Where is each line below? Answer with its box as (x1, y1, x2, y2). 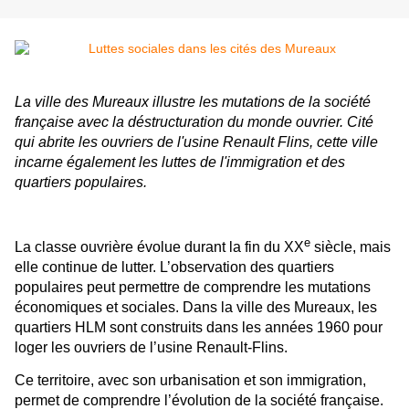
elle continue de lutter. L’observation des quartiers (15, 259, 334, 276)
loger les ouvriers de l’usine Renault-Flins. (15, 340, 288, 356)
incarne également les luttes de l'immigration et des (15, 154, 345, 171)
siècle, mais (314, 239, 391, 256)
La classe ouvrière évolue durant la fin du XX (15, 239, 304, 256)
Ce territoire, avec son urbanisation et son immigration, (15, 372, 366, 388)
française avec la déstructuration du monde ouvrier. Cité (15, 114, 373, 131)
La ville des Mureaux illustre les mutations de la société (15, 94, 371, 110)
